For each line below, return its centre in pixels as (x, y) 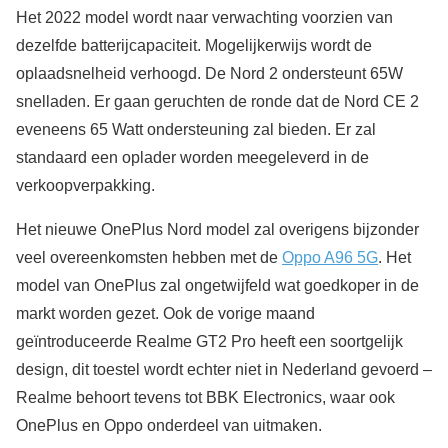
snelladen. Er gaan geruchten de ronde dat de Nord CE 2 (217, 102)
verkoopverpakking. (85, 186)
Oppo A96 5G (330, 258)
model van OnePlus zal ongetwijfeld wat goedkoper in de (217, 286)
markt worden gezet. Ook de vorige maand (165, 314)
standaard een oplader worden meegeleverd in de (192, 158)
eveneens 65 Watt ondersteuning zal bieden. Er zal (196, 130)
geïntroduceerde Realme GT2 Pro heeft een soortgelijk (209, 342)
